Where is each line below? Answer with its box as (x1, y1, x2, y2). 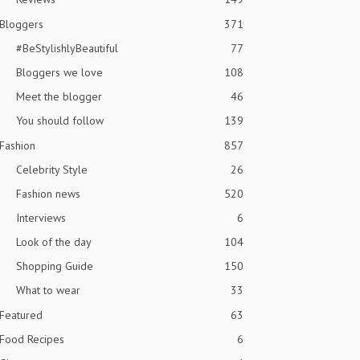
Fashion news (16, 186, 81, 201)
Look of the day (16, 235, 92, 249)
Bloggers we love (16, 65, 104, 80)
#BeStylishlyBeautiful (16, 41, 119, 55)
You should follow (16, 113, 104, 128)
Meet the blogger (16, 89, 103, 104)
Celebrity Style (16, 162, 88, 177)
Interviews (16, 211, 67, 225)
